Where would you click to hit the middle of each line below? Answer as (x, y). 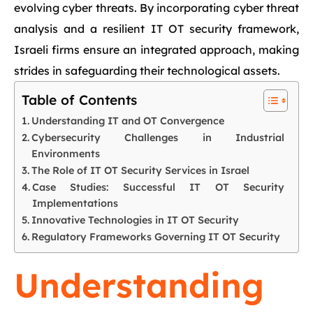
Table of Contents (79, 100)
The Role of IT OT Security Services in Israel (140, 170)
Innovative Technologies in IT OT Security (135, 220)
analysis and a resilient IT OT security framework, (156, 29)
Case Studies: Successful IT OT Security (158, 187)
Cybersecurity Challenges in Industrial (158, 138)
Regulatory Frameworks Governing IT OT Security (155, 237)
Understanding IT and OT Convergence (128, 121)
